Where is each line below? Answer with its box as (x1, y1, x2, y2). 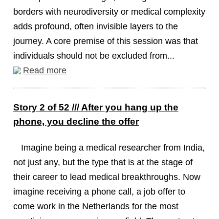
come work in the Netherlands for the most (13, 201, 178, 211)
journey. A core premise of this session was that (13, 36, 198, 46)
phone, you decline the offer (13, 116, 139, 127)
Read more (22, 66, 66, 75)
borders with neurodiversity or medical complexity (13, 7, 205, 17)
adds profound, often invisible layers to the (13, 22, 178, 31)
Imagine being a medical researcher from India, (21, 143, 205, 153)
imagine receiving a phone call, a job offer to (13, 187, 185, 197)
